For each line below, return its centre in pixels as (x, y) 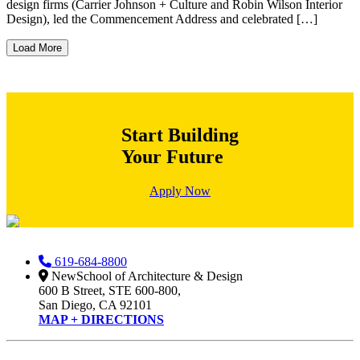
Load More (37, 48)
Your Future (172, 157)
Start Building (180, 135)
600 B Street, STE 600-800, (110, 290)
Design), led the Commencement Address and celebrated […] (162, 19)
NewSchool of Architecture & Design (145, 276)
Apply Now (180, 190)
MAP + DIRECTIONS (101, 319)
